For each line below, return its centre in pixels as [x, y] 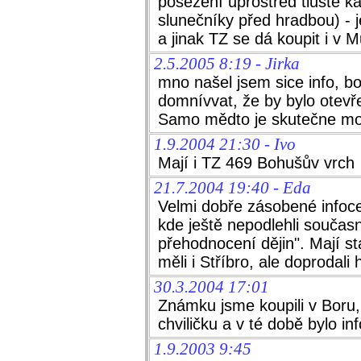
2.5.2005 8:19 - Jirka [227, 64]
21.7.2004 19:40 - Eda [232, 188]
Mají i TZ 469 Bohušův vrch [256, 163]
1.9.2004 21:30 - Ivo [225, 144]
